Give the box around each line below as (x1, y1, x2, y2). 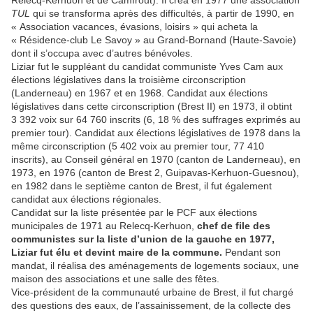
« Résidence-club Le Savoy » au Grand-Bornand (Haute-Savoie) (11, 34, 296, 46)
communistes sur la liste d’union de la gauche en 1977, (11, 233, 275, 245)
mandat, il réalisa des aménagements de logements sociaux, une (11, 260, 299, 272)
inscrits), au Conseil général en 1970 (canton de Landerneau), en (11, 154, 300, 166)
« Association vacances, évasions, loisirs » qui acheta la (11, 21, 258, 33)
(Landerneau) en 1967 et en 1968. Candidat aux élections (11, 87, 268, 99)
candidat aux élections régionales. (11, 194, 161, 205)
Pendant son (225, 247, 281, 259)
